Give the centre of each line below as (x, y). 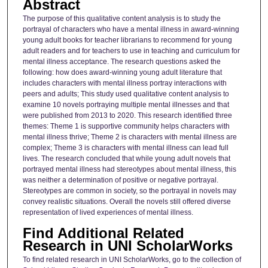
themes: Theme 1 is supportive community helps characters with (126, 126)
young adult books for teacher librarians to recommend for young (127, 40)
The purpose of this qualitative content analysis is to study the (121, 18)
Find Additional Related (103, 233)
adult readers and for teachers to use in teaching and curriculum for (131, 51)
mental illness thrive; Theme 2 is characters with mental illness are (130, 137)
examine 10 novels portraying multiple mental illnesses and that (126, 104)
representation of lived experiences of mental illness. (108, 212)
